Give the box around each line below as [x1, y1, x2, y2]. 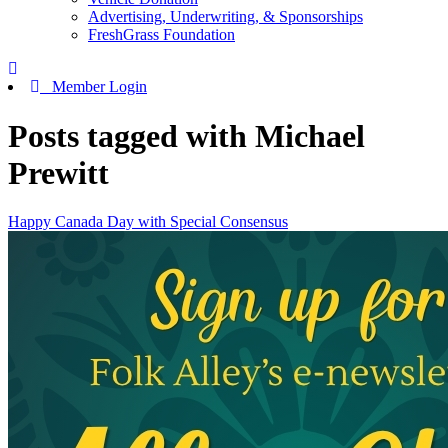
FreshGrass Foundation [88, 26, 235, 44]
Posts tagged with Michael [8, 117, 365, 154]
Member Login [40, 78, 147, 96]
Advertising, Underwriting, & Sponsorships [88, 8, 363, 26]
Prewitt [8, 154, 109, 191]
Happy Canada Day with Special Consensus [8, 213, 288, 231]
